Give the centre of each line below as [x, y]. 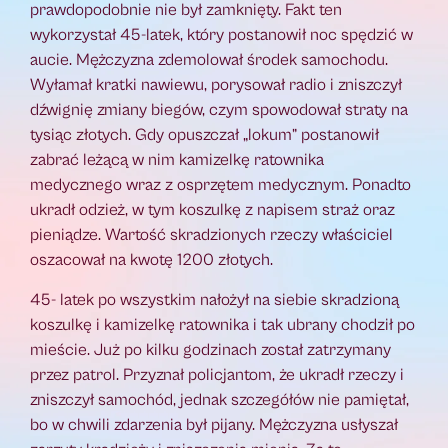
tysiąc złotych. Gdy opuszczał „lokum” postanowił [204, 135]
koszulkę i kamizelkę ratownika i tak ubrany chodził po [222, 324]
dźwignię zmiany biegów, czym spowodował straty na [219, 110]
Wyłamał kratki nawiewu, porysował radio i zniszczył [216, 85]
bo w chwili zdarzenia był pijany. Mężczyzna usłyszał [214, 424]
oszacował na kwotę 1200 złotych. [151, 260]
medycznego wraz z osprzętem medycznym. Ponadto [220, 185]
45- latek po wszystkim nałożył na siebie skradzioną [214, 299]
